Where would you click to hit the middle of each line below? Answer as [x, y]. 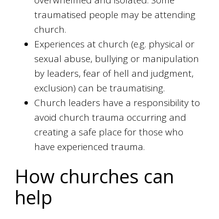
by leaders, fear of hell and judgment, [114, 74]
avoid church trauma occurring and [110, 118]
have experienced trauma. [90, 147]
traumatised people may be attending [115, 15]
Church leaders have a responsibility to [117, 103]
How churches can [95, 176]
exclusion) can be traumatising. [100, 88]
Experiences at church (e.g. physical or [115, 44]
